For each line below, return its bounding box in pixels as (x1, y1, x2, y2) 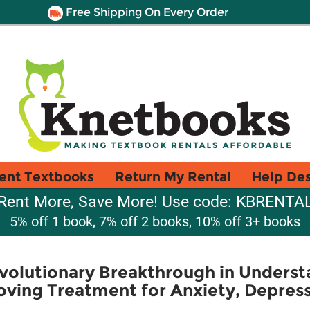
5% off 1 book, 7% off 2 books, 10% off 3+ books (10, 213, 300, 230)
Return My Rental (115, 168, 231, 185)
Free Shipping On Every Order (62, 6, 228, 19)
